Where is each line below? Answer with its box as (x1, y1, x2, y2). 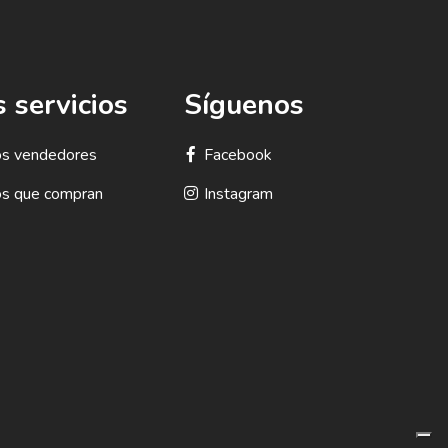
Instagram (204, 183, 274, 205)
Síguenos (184, 86, 305, 124)
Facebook (204, 144, 273, 166)
